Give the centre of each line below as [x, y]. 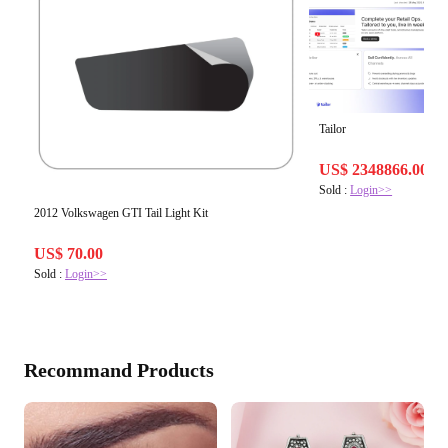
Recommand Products [119, 370]
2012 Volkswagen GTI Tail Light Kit [121, 213]
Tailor [333, 129]
